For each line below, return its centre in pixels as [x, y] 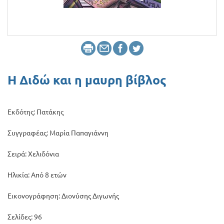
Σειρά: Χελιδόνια [33, 154]
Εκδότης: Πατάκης [35, 112]
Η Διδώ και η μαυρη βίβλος [87, 80]
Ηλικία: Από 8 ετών [37, 175]
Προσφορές [30, 16]
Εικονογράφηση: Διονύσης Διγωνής [63, 196]
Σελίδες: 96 [25, 217]
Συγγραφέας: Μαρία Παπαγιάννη [58, 133]
